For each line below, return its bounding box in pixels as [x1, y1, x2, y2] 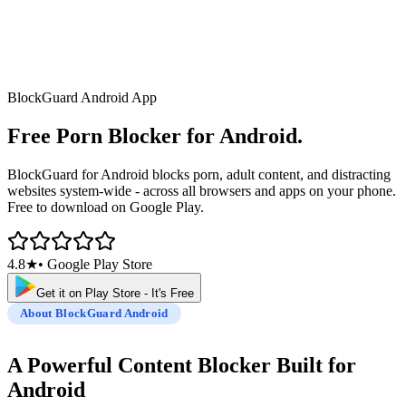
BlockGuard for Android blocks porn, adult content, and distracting [7, 166, 391, 182]
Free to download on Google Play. [7, 198, 204, 215]
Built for [276, 353, 356, 377]
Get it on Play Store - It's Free [36, 285, 194, 300]
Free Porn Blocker [7, 123, 181, 148]
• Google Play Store [38, 256, 152, 272]
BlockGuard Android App [7, 90, 157, 105]
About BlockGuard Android [20, 305, 169, 320]
